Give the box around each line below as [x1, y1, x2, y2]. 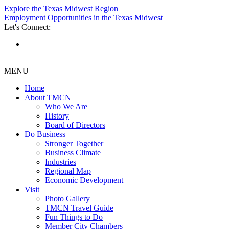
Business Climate [45, 148, 101, 157]
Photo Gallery [45, 194, 90, 203]
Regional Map [45, 167, 91, 175]
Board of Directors [45, 121, 105, 129]
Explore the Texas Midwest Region [4, 4, 118, 13]
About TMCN [25, 93, 71, 102]
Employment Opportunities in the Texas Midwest [4, 13, 163, 22]
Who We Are [45, 102, 87, 111]
